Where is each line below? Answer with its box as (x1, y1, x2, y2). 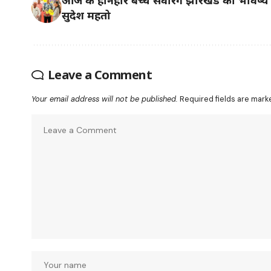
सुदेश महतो (62, 7, 111, 22)
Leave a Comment (47, 66, 152, 83)
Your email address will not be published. (31, 93, 178, 104)
